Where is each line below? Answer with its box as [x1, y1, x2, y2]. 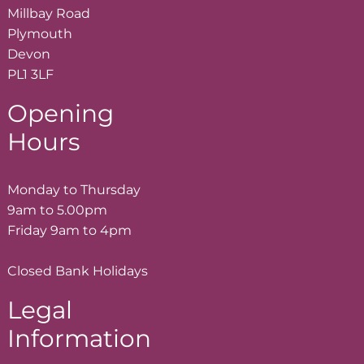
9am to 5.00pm [7, 202, 107, 219]
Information [7, 323, 151, 353]
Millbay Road [7, 6, 90, 22]
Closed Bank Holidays [7, 263, 148, 279]
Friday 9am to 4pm [7, 223, 132, 239]
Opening [7, 97, 114, 128]
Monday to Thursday [7, 182, 141, 198]
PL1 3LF [7, 67, 54, 83]
